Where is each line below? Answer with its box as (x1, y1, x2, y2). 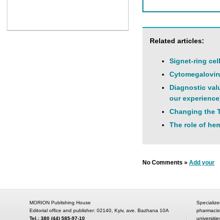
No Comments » (142, 159, 189, 166)
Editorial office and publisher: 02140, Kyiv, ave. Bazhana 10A (29, 208, 169, 213)
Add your (189, 159, 215, 166)
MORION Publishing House (29, 200, 91, 205)
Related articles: (150, 36, 204, 45)
